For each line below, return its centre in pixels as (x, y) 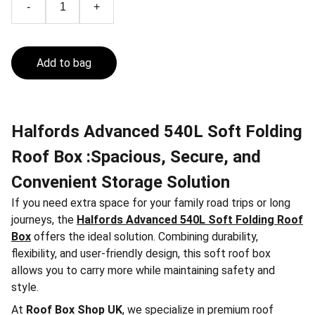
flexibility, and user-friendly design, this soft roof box (141, 253)
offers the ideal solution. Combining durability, (144, 237)
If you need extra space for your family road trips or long (151, 203)
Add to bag (64, 63)
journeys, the (44, 220)
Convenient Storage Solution (121, 182)
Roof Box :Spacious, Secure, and (136, 157)
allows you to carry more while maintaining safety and (143, 270)
